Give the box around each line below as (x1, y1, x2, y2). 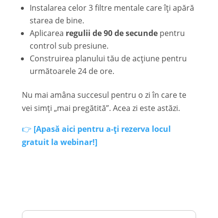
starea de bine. (29, 15, 84, 26)
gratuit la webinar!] (21, 136, 97, 147)
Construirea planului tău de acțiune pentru (29, 53, 187, 64)
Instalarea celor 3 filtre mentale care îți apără (29, 2, 194, 13)
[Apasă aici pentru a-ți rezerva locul (33, 123, 171, 134)
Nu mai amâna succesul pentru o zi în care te (21, 89, 186, 100)
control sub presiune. (29, 40, 109, 51)
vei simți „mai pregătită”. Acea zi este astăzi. (21, 102, 180, 113)
